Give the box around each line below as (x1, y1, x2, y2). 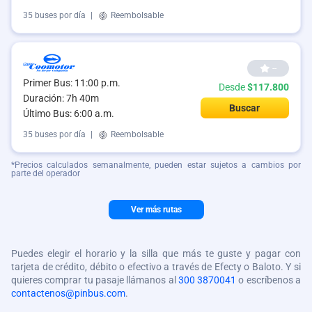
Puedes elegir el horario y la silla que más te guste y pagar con (11, 248, 301, 260)
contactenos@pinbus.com (11, 288, 125, 299)
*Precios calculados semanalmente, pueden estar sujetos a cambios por (11, 160, 301, 171)
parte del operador (11, 169, 80, 179)
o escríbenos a (236, 274, 302, 286)
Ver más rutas (130, 205, 182, 215)
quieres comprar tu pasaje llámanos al (11, 274, 178, 286)
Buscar (229, 102, 260, 114)
